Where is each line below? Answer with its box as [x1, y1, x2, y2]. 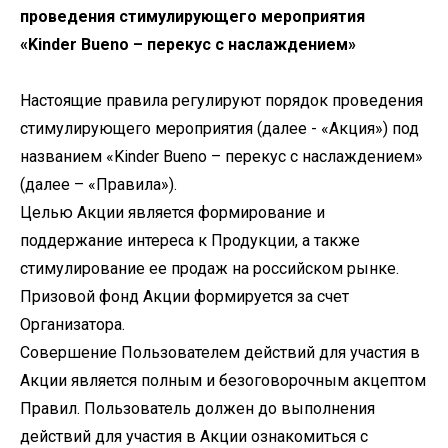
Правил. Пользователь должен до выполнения [20, 399, 375, 418]
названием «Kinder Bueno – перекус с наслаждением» [20, 147, 423, 166]
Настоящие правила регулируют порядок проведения [20, 91, 423, 110]
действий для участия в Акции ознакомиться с [20, 427, 368, 446]
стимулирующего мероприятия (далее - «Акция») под [20, 119, 419, 138]
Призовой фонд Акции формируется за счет [20, 287, 349, 306]
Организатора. [20, 315, 125, 334]
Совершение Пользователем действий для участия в [20, 343, 420, 362]
